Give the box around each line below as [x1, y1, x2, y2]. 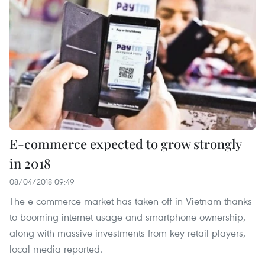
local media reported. [9, 241, 102, 256]
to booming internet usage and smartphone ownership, [9, 209, 245, 224]
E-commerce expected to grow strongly [9, 134, 241, 153]
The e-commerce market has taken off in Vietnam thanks [9, 193, 252, 208]
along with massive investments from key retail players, [9, 225, 245, 240]
